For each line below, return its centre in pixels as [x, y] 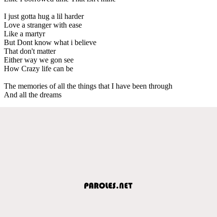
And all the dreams [33, 94]
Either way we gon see [39, 60]
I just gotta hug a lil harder [44, 16]
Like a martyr [24, 33]
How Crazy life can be [39, 68]
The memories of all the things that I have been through [88, 86]
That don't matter [30, 51]
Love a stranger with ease [43, 25]
